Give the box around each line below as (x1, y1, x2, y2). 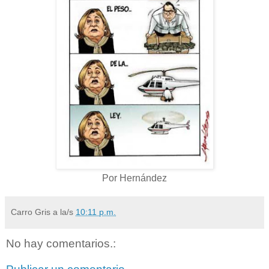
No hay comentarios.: (6, 237, 116, 250)
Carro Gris (11, 207, 50, 217)
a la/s (53, 207, 76, 217)
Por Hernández (102, 172, 167, 183)
